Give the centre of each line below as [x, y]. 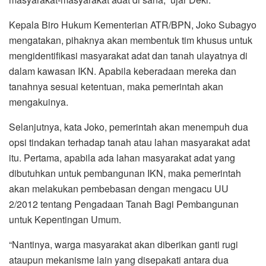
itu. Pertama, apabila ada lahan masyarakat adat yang [122, 157]
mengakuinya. [39, 102]
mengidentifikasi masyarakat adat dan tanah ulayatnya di [128, 55]
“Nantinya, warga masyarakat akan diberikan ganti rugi [123, 244]
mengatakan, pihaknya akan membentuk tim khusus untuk [131, 40]
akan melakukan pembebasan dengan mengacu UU [119, 188]
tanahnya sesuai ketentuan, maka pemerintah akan [116, 86]
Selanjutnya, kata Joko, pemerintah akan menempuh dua [129, 126]
